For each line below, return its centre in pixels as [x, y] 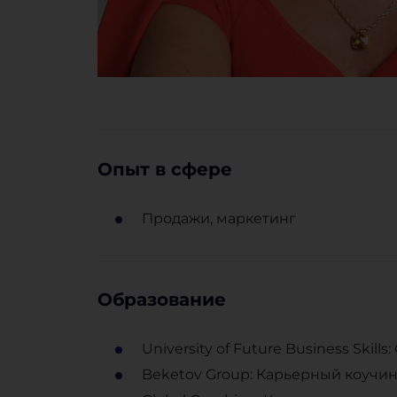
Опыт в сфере [164, 170]
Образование [161, 300]
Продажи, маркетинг [218, 219]
